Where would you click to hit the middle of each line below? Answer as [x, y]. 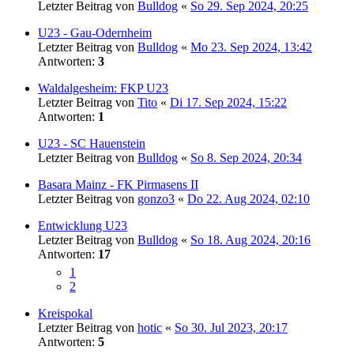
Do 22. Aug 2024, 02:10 [249, 198]
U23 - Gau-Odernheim [95, 32]
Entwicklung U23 [83, 225]
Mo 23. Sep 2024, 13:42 [251, 47]
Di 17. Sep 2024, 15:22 [228, 102]
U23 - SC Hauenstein [92, 143]
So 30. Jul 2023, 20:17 [231, 327]
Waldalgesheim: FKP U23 [103, 88]
